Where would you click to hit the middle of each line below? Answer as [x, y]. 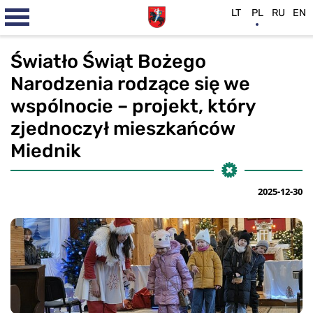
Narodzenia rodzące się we [130, 84]
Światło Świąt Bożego [108, 61]
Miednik [46, 151]
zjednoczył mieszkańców [123, 129]
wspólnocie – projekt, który [133, 106]
